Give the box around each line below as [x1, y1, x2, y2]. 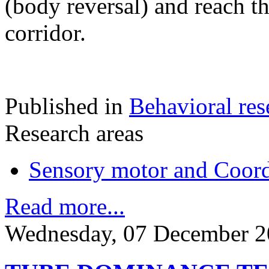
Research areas [5, 120, 144, 146]
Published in [5, 93, 123, 119]
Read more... [5, 193, 125, 219]
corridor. [5, 20, 86, 46]
